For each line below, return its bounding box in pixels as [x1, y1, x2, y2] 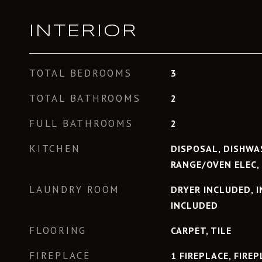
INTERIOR [29, 23, 138, 40]
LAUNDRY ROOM [29, 183, 120, 196]
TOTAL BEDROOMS [29, 67, 132, 80]
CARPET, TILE [170, 225, 232, 236]
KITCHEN [29, 142, 81, 155]
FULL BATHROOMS [29, 117, 133, 130]
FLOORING [29, 224, 87, 237]
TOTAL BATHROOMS [29, 92, 141, 105]
